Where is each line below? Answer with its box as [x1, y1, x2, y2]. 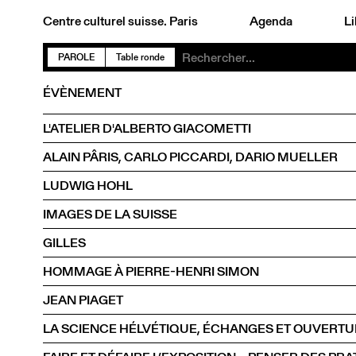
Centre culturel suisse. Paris [43, 12, 198, 30]
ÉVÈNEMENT [43, 83, 122, 102]
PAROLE [58, 50, 95, 64]
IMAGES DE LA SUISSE [43, 204, 177, 223]
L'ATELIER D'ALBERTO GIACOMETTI [43, 118, 251, 137]
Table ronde [116, 50, 164, 64]
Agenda [249, 12, 292, 30]
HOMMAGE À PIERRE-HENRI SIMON [43, 261, 259, 281]
